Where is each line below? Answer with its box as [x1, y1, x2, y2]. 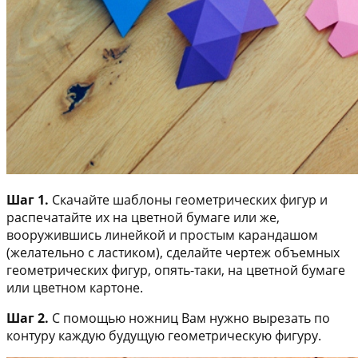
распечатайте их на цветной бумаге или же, [6, 208, 280, 226]
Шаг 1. [6, 190, 49, 209]
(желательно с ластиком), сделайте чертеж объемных [6, 243, 340, 261]
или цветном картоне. [6, 278, 143, 296]
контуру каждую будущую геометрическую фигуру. [6, 326, 321, 344]
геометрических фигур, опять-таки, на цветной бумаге [6, 261, 345, 279]
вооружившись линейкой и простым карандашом [6, 225, 318, 244]
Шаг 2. [6, 308, 49, 327]
